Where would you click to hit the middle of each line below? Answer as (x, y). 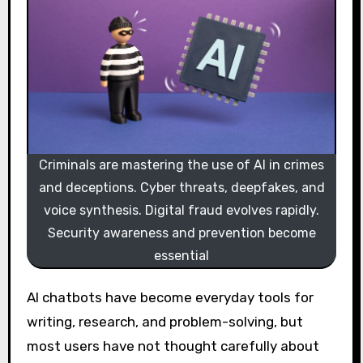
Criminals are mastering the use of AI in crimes (181, 164)
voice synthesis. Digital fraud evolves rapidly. (181, 210)
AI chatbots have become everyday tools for (31, 297)
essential (181, 255)
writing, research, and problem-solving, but (164, 321)
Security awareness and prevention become (181, 233)
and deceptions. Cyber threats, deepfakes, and (181, 187)
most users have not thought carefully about (173, 346)
